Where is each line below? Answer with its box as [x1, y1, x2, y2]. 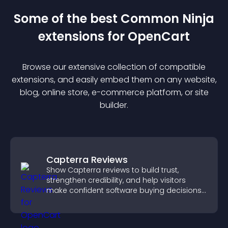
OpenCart [128, 28, 190, 45]
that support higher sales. [46, 195, 140, 206]
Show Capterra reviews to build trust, [46, 165, 179, 175]
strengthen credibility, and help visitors [46, 175, 186, 185]
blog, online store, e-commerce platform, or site [19, 87, 209, 98]
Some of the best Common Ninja [14, 10, 214, 27]
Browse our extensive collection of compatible [22, 61, 206, 73]
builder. [100, 99, 128, 111]
